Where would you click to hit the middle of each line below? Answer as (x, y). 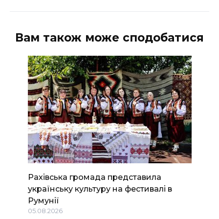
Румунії (43, 200)
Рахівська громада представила (94, 177)
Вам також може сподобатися (109, 38)
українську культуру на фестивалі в (100, 189)
